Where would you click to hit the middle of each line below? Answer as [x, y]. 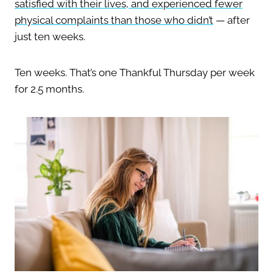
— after [232, 20]
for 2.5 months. [49, 89]
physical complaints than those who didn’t [114, 20]
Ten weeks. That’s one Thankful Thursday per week [135, 72]
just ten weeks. [50, 36]
